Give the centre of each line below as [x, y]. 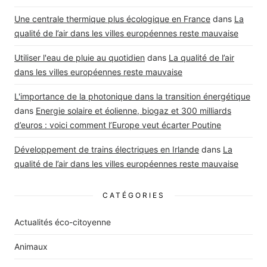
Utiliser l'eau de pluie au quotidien [80, 58]
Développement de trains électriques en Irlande [107, 150]
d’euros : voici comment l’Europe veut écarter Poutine [118, 125]
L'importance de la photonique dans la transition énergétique [132, 97]
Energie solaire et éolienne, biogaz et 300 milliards [133, 111]
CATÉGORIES [133, 195]
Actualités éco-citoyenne [63, 222]
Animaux [31, 247]
